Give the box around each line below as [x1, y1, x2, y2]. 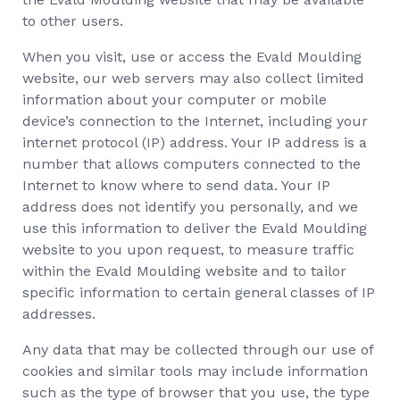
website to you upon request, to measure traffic [22, 241, 354, 258]
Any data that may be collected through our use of [22, 341, 373, 358]
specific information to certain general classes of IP [22, 284, 375, 301]
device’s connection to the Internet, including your [22, 112, 368, 129]
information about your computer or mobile [22, 91, 327, 108]
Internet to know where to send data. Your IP [22, 177, 330, 194]
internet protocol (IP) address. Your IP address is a [22, 134, 367, 151]
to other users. [22, 12, 123, 29]
